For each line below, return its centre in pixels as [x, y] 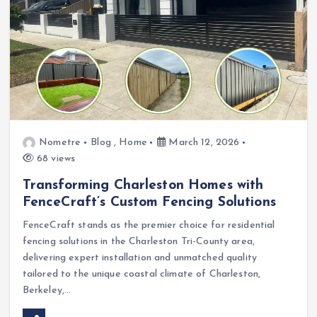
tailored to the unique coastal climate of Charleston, [142, 274]
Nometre [60, 142]
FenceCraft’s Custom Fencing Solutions [149, 202]
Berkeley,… [47, 290]
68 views [54, 158]
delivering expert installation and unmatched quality [139, 258]
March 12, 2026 [203, 142]
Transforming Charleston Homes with [143, 185]
